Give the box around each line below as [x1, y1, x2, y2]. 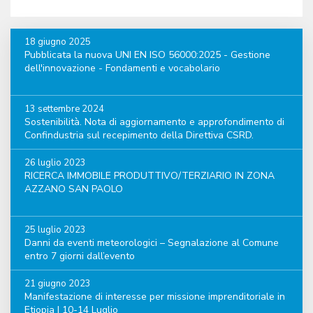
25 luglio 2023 [24, 223, 86, 236]
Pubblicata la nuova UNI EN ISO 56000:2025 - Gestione [24, 48, 270, 61]
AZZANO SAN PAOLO [24, 182, 123, 196]
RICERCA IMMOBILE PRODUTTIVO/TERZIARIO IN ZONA [24, 168, 275, 182]
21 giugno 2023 [24, 277, 91, 290]
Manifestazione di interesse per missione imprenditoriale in [24, 289, 285, 303]
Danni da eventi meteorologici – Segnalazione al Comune [24, 235, 279, 249]
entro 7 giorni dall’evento [24, 249, 135, 263]
